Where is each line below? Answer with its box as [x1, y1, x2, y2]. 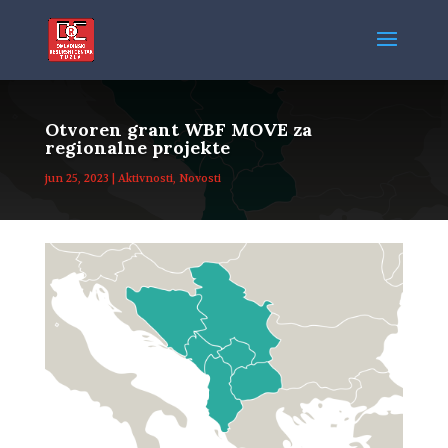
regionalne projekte [44, 136, 230, 159]
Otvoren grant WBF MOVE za [44, 118, 312, 141]
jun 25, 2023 [44, 171, 109, 186]
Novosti [178, 171, 221, 186]
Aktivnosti [117, 171, 173, 186]
